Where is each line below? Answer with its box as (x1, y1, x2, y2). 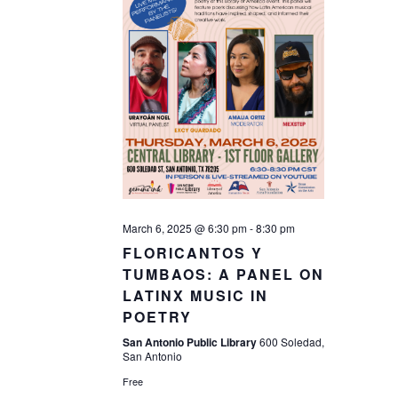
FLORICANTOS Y (122, 242, 263, 263)
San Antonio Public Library (122, 333, 259, 350)
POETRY (122, 306, 192, 327)
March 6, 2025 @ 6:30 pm (122, 219, 247, 235)
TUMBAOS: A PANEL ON (122, 263, 324, 284)
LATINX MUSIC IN (122, 284, 268, 306)
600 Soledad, (259, 333, 324, 349)
